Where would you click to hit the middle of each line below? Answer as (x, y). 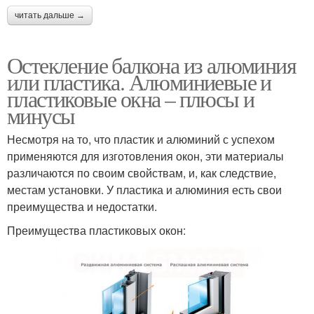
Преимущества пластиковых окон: (96, 231)
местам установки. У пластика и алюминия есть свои (144, 190)
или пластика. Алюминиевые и (139, 82)
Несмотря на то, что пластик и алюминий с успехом (141, 139)
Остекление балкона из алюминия (151, 65)
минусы (41, 116)
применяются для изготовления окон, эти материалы (145, 156)
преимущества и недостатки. (82, 207)
